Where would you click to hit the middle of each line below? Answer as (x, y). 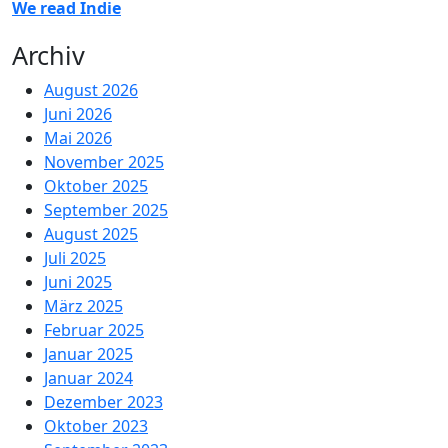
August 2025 (91, 234)
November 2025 (104, 162)
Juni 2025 (78, 282)
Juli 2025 (75, 258)
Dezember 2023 (103, 402)
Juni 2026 (78, 114)
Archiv (48, 55)
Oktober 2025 (96, 186)
